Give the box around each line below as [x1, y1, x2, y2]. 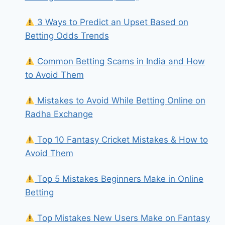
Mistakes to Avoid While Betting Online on [34, 95, 205, 105]
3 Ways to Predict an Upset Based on [34, 17, 188, 27]
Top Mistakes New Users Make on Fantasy [34, 213, 210, 223]
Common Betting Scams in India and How [34, 56, 205, 66]
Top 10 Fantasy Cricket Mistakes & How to [34, 135, 208, 145]
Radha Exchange [25, 109, 93, 119]
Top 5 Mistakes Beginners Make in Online [34, 174, 203, 184]
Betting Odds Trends [25, 31, 109, 41]
